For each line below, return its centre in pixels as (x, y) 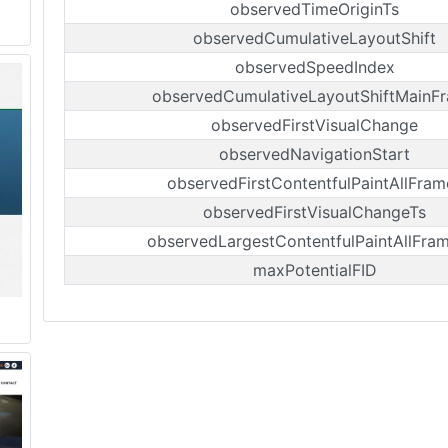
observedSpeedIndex (314, 67)
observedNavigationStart (314, 154)
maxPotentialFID (314, 270)
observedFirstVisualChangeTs (314, 212)
